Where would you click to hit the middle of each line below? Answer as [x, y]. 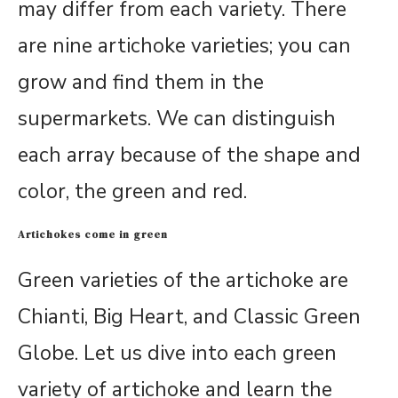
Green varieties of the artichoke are [183, 281]
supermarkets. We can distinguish [177, 119]
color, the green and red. [132, 192]
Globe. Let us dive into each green [177, 354]
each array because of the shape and [189, 155]
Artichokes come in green [93, 235]
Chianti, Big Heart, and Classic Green [189, 317]
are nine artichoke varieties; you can [184, 46]
